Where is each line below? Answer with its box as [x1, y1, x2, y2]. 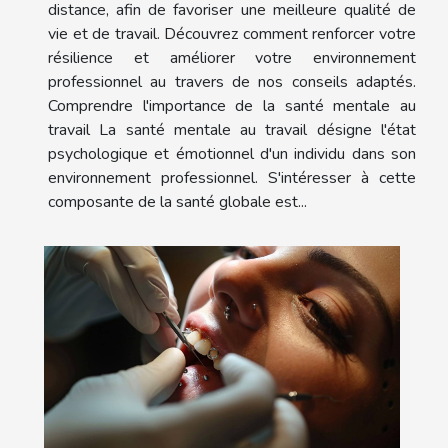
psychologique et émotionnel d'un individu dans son [48, 142, 416, 165]
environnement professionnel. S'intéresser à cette [48, 166, 416, 189]
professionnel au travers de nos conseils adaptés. [48, 70, 416, 93]
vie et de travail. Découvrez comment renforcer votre [48, 22, 416, 45]
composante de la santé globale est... [48, 190, 307, 213]
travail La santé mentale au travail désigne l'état [48, 118, 416, 141]
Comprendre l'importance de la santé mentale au [48, 94, 416, 117]
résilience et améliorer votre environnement [48, 46, 416, 69]
